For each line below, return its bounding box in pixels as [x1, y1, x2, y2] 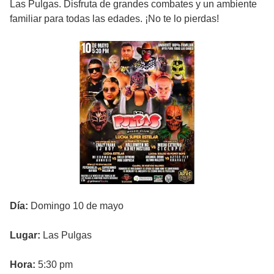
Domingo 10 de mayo [28, 200, 124, 211]
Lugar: [10, 229, 43, 240]
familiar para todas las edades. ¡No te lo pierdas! [10, 13, 219, 24]
